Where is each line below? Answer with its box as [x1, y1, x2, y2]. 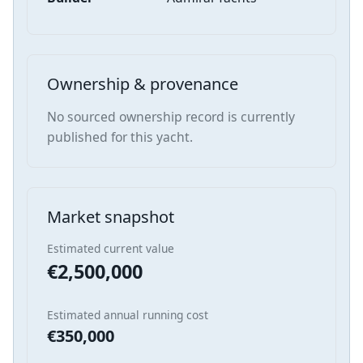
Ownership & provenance [47, 73, 238, 96]
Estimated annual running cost [47, 307, 208, 323]
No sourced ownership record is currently [47, 108, 295, 126]
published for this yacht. [47, 128, 193, 147]
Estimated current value [47, 241, 174, 257]
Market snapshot [47, 206, 174, 228]
